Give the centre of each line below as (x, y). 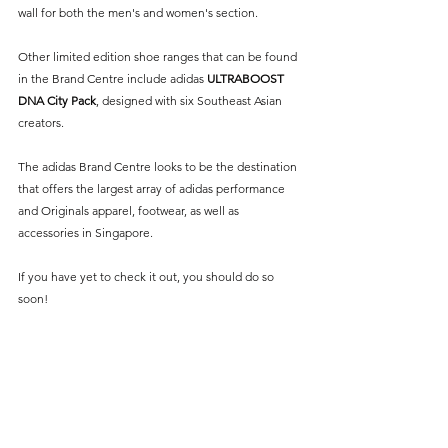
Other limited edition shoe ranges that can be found (159, 56)
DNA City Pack (57, 100)
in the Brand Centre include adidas (112, 78)
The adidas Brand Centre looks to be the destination (159, 166)
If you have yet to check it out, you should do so (147, 276)
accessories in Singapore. (85, 232)
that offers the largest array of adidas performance (153, 188)
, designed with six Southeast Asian (190, 100)
